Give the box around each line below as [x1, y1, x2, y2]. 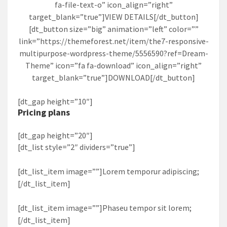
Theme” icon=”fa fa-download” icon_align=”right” [25, 60, 202, 70]
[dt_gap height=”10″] [18, 96, 93, 106]
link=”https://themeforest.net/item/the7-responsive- [18, 35, 209, 46]
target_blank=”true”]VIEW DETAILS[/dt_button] [28, 11, 199, 22]
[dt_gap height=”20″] [18, 130, 93, 140]
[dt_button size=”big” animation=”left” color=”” [28, 23, 199, 34]
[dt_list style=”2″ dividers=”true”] [18, 141, 135, 152]
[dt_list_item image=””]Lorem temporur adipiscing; [18, 166, 199, 176]
